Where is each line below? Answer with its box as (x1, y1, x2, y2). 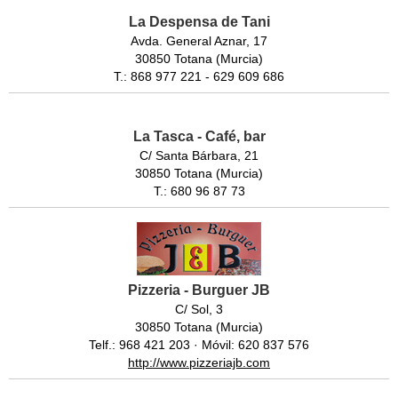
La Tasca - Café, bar (132, 128, 266, 144)
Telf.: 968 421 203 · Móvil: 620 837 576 (89, 337, 309, 352)
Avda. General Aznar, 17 (131, 33, 267, 48)
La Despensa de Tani (128, 13, 270, 29)
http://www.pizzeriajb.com (128, 354, 270, 370)
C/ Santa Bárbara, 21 (139, 147, 259, 163)
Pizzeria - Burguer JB (128, 282, 270, 298)
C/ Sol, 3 (175, 301, 223, 316)
